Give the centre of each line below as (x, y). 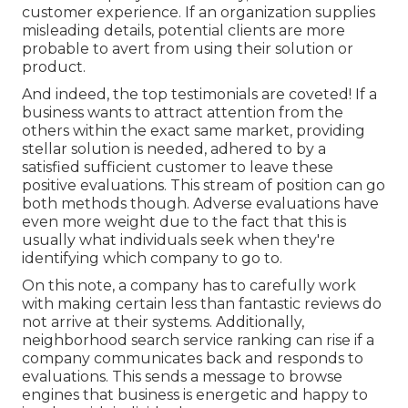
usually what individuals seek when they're (178, 240)
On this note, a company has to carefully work (189, 285)
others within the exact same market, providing (194, 130)
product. (54, 66)
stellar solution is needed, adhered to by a (174, 148)
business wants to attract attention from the (183, 112)
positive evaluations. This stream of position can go (204, 185)
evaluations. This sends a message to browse (182, 376)
